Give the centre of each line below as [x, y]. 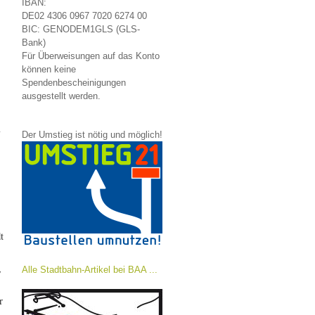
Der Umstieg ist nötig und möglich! [92, 135]
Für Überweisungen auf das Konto [91, 56]
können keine [49, 69]
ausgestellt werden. [61, 96]
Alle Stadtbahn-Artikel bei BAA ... [90, 270]
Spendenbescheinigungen [74, 83]
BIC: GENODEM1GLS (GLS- [81, 29]
